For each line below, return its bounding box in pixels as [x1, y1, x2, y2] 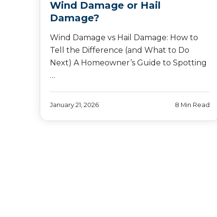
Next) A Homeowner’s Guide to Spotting [50, 58, 207, 68]
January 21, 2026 [50, 101, 99, 109]
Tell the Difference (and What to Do [50, 46, 189, 55]
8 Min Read [175, 101, 210, 109]
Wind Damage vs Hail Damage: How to [50, 33, 198, 43]
